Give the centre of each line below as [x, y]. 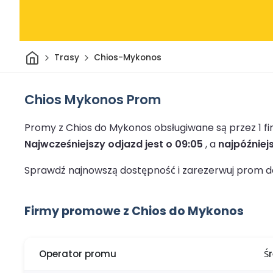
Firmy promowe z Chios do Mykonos [134, 211]
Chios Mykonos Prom [93, 99]
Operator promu [78, 254]
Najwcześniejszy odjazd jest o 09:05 [114, 144]
